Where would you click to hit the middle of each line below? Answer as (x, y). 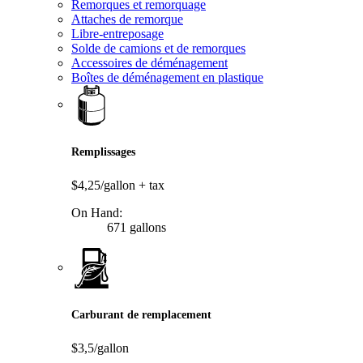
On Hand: (97, 213)
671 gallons (135, 228)
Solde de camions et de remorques (158, 49)
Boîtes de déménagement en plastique (167, 78)
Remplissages (103, 152)
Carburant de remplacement (141, 315)
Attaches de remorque (127, 19)
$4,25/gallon (105, 186)
